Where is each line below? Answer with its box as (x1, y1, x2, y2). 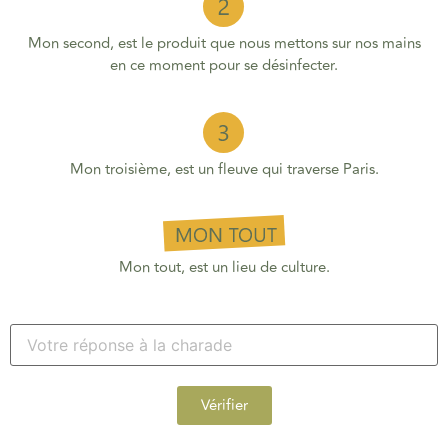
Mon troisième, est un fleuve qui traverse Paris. (69, 157, 379, 181)
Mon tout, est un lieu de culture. (118, 256, 330, 280)
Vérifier (200, 393, 248, 417)
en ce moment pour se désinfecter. (110, 54, 338, 78)
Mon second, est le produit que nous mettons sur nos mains (27, 32, 421, 56)
